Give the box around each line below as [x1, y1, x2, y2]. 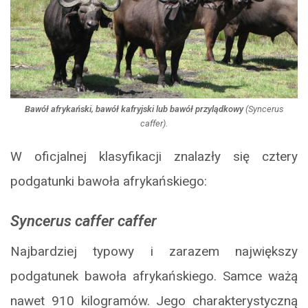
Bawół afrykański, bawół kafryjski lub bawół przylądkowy [24, 104, 243, 115]
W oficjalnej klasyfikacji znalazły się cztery [10, 148, 298, 165]
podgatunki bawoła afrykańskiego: [10, 173, 207, 190]
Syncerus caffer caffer [10, 212, 157, 230]
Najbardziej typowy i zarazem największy [10, 243, 298, 260]
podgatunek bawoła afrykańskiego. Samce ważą [10, 268, 298, 285]
